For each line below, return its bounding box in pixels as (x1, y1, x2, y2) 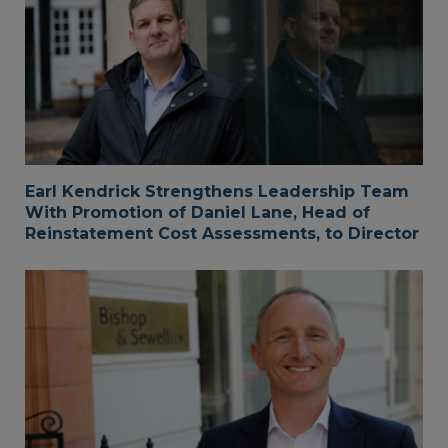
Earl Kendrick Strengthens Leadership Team (25, 182, 409, 202)
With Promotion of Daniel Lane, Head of (25, 203, 370, 223)
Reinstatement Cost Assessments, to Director (25, 224, 419, 244)
